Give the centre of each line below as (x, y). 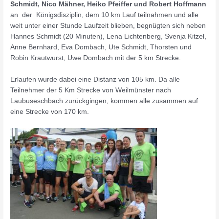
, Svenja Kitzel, (184, 37)
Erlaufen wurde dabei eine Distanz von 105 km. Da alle (95, 79)
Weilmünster (135, 90)
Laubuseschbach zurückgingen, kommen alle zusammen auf (104, 101)
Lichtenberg (143, 37)
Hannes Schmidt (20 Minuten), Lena (67, 37)
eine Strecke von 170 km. (50, 111)
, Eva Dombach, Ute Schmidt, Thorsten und (125, 47)
